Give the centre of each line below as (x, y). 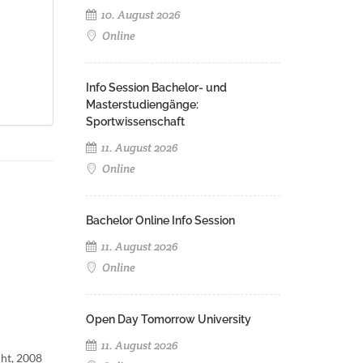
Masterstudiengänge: (142, 105)
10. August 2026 (140, 15)
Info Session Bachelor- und (156, 88)
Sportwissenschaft (135, 122)
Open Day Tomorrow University (169, 319)
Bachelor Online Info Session (160, 220)
